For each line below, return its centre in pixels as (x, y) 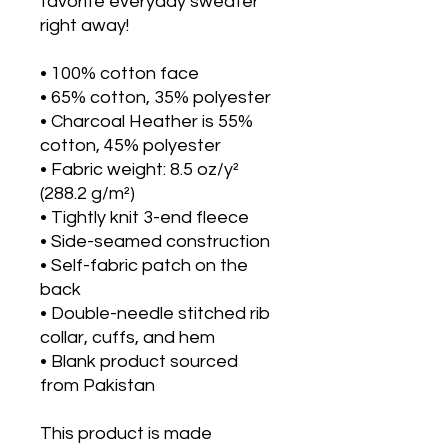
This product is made (126, 434)
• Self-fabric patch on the (144, 266)
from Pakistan (97, 386)
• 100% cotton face (119, 74)
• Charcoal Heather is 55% (146, 122)
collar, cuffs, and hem (127, 338)
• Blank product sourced (139, 362)
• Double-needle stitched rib (155, 314)
